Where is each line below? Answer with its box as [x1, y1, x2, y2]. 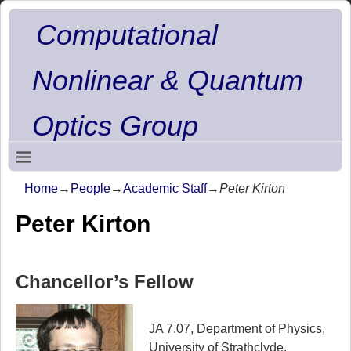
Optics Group [31, 110, 198, 142]
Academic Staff [123, 181, 207, 195]
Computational [36, 19, 219, 51]
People [71, 181, 110, 195]
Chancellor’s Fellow [15, 270, 194, 292]
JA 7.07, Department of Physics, [148, 321, 325, 335]
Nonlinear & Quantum [31, 64, 303, 96]
